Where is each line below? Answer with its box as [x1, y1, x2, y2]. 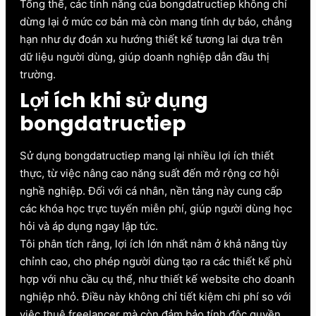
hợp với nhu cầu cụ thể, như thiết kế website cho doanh [20, 272, 295, 286]
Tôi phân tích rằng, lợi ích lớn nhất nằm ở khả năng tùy [20, 237, 287, 251]
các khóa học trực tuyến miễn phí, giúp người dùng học [20, 202, 292, 216]
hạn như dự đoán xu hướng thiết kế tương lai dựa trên [20, 32, 283, 47]
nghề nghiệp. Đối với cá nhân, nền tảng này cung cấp [20, 184, 282, 198]
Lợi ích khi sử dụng [20, 87, 208, 115]
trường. [20, 68, 56, 82]
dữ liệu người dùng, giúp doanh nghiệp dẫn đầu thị [20, 50, 269, 64]
